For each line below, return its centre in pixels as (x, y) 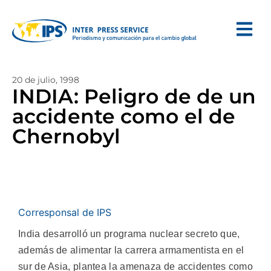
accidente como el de (124, 116)
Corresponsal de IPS (65, 212)
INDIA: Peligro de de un (134, 96)
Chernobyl (66, 136)
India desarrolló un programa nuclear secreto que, (129, 234)
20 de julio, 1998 (46, 80)
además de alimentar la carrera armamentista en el (131, 250)
